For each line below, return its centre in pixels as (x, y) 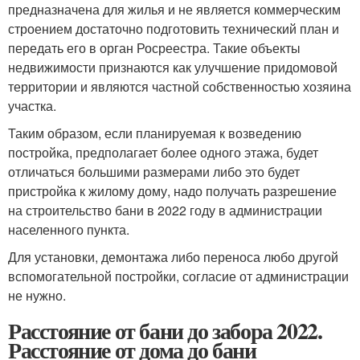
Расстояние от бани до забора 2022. (165, 330)
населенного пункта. (69, 229)
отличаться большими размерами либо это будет (154, 171)
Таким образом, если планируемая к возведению (155, 133)
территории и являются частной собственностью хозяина (180, 86)
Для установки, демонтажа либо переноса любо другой (173, 256)
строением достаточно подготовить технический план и (174, 28)
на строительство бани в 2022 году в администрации (165, 210)
